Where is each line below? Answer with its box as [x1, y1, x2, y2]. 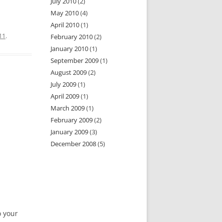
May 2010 [51, 8, 79, 17]
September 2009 [51, 56, 99, 65]
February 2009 [51, 115, 93, 124]
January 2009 [51, 127, 89, 136]
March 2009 [51, 104, 85, 112]
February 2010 [51, 32, 93, 41]
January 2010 [51, 44, 89, 53]
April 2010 [51, 20, 80, 29]
